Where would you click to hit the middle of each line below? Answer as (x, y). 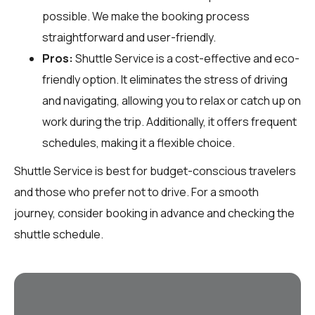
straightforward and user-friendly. (129, 37)
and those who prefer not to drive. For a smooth (136, 192)
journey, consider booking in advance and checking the (154, 213)
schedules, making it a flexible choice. (139, 142)
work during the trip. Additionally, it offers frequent (169, 121)
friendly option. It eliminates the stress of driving (165, 79)
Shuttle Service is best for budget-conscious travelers (155, 171)
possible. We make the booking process (146, 16)
